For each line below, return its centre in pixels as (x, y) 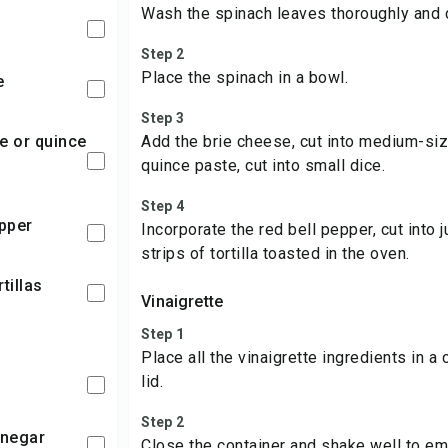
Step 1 (162, 334)
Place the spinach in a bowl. (245, 77)
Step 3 (162, 118)
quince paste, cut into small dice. (263, 165)
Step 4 (162, 206)
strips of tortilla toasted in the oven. (275, 253)
